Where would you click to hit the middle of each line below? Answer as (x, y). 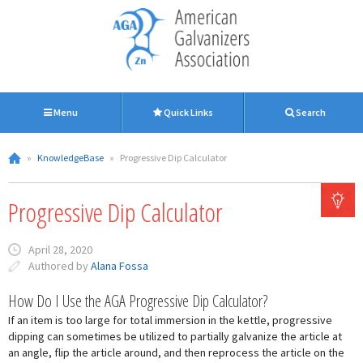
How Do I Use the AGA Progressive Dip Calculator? (138, 301)
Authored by (60, 266)
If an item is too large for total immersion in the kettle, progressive (170, 320)
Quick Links (188, 112)
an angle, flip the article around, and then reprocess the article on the (176, 352)
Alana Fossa (120, 266)
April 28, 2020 (60, 250)
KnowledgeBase (70, 158)
